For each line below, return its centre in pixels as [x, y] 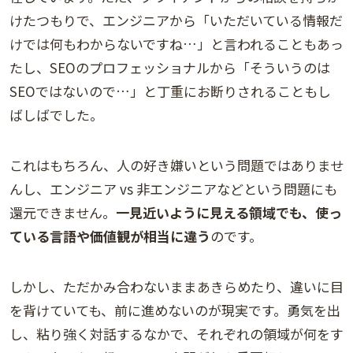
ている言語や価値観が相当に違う [110, 236]
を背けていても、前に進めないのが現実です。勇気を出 [175, 310]
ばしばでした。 [56, 114]
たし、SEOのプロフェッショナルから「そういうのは [170, 67]
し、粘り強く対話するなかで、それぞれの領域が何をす [176, 333]
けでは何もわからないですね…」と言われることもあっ [176, 43]
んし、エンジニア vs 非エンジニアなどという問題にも [173, 188]
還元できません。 [63, 212]
